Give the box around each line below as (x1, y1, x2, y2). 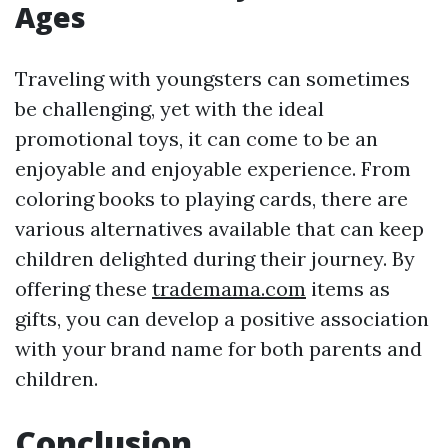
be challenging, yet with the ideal (15, 96, 324, 122)
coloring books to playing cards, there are (15, 186, 408, 212)
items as (306, 276, 390, 302)
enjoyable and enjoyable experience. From (15, 156, 411, 182)
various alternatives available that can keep (15, 216, 424, 242)
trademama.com (152, 276, 306, 302)
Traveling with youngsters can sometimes (15, 66, 410, 92)
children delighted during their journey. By (15, 246, 415, 272)
